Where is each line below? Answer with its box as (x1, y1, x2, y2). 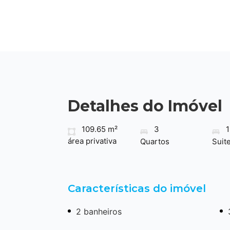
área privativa (68, 136, 117, 146)
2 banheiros (76, 206, 122, 217)
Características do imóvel (68, 182, 206, 195)
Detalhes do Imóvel (68, 96, 222, 116)
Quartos (140, 136, 169, 146)
